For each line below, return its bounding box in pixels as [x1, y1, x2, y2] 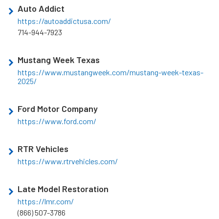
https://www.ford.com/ [18, 116, 96, 126]
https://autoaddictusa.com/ [18, 16, 111, 26]
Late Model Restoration [18, 183, 109, 195]
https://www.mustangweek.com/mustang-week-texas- [18, 67, 203, 77]
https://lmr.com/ [18, 197, 74, 206]
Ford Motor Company [18, 103, 98, 114]
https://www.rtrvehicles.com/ [18, 156, 118, 166]
